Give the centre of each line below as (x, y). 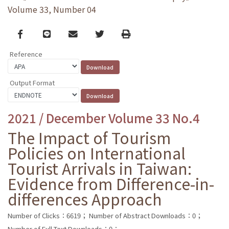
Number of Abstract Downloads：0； (146, 215)
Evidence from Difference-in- (111, 183)
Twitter (110, 33)
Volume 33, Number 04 (52, 9)
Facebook (38, 33)
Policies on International (97, 153)
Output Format (32, 82)
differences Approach (85, 199)
